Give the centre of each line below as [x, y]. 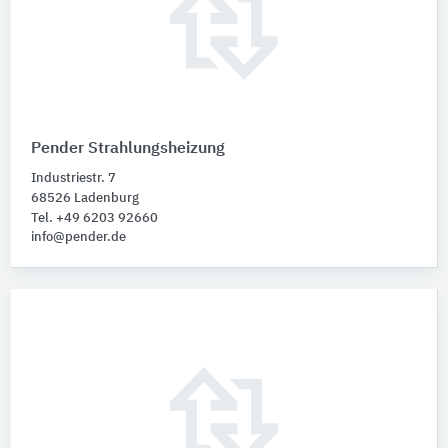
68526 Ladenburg [85, 198]
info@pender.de [78, 237]
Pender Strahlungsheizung [128, 148]
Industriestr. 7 [73, 178]
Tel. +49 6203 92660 [94, 218]
